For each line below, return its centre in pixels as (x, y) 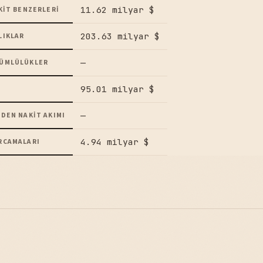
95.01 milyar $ (117, 89)
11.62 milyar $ (117, 10)
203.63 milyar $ (120, 36)
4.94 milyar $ (114, 142)
